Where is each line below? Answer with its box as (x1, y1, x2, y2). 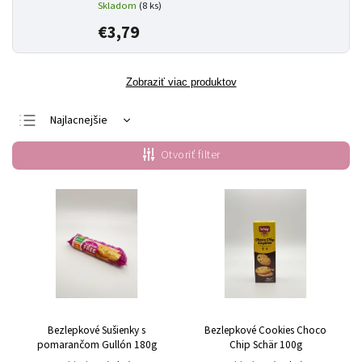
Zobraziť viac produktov (125, 76, 237, 88)
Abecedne (50, 190, 100, 206)
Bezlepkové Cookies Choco (204, 322, 326, 338)
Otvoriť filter (160, 147, 221, 163)
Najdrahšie (50, 138, 101, 154)
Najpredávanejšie (50, 164, 134, 180)
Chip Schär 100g (229, 336, 302, 352)
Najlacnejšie (50, 112, 107, 128)
